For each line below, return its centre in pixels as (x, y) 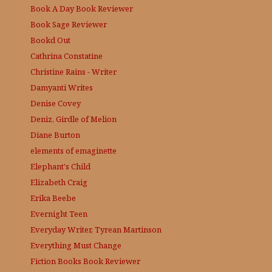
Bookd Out (50, 40)
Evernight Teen (59, 213)
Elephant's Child (60, 166)
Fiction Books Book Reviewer (85, 261)
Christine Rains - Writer (73, 71)
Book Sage (50, 24)
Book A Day (52, 8)
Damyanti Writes (62, 87)
